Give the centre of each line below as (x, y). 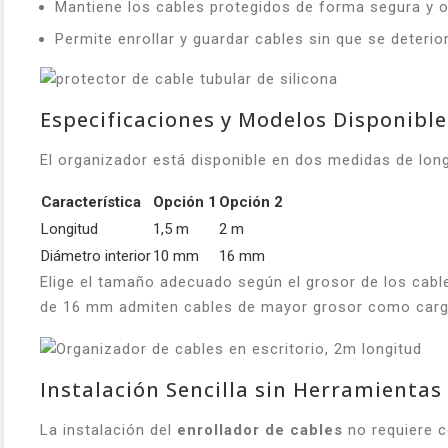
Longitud (69, 229)
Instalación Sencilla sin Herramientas (241, 389)
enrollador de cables (260, 429)
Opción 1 (185, 202)
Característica (91, 202)
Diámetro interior (96, 256)
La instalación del (108, 429)
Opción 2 (251, 202)
